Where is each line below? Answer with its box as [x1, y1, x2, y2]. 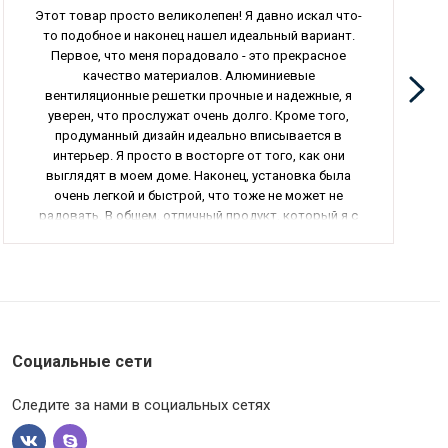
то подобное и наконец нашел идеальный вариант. [42, 27, 355, 43]
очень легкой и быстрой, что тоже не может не [54, 187, 344, 203]
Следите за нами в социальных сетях [12, 396, 271, 414]
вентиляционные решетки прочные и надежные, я [45, 87, 353, 103]
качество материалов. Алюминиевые [82, 67, 315, 83]
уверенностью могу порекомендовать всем [63, 227, 335, 243]
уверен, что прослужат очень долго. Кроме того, [48, 107, 350, 123]
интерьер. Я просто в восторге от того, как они [52, 147, 345, 163]
